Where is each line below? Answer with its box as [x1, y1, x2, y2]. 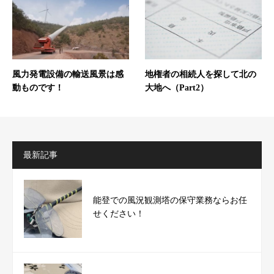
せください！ [93, 209, 145, 219]
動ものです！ [12, 83, 64, 92]
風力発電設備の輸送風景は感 [12, 69, 124, 79]
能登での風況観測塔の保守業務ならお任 [93, 196, 248, 206]
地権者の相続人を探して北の [144, 69, 256, 79]
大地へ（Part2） [144, 83, 209, 92]
